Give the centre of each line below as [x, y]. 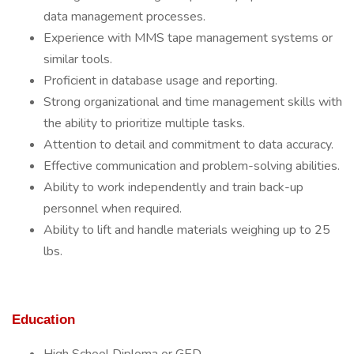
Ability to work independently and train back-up [173, 187]
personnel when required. [113, 209]
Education [43, 319]
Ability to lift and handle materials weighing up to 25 [187, 230]
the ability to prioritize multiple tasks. [144, 123]
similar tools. [78, 59]
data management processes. [124, 17]
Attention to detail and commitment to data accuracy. [188, 145]
